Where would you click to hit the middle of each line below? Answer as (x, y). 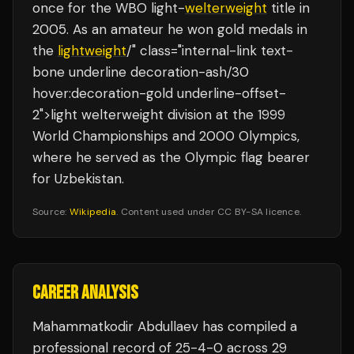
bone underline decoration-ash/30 (141, 72)
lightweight (92, 51)
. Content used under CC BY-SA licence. (209, 212)
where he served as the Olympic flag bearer (171, 157)
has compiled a (248, 326)
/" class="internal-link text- (210, 51)
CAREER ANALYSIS (85, 293)
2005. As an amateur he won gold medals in (170, 29)
